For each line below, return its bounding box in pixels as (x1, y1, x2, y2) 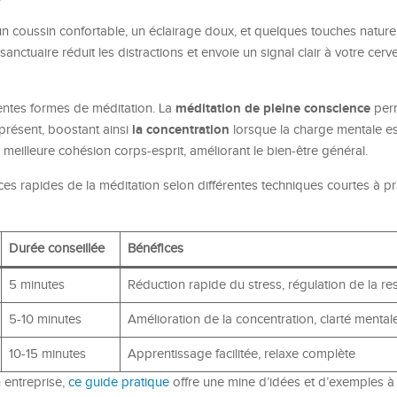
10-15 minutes (8, 346, 86, 362)
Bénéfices (127, 241, 183, 256)
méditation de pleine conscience (175, 100, 370, 117)
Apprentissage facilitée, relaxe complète (127, 346, 355, 362)
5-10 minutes (8, 312, 82, 327)
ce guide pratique (68, 375, 169, 390)
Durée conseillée (8, 241, 105, 256)
